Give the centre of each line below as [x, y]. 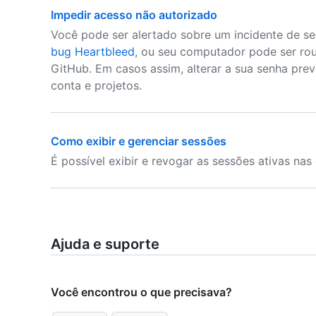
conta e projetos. [96, 85]
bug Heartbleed [93, 51]
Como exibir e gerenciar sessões [139, 141]
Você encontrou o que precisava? [141, 292]
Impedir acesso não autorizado [134, 15]
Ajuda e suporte [105, 244]
